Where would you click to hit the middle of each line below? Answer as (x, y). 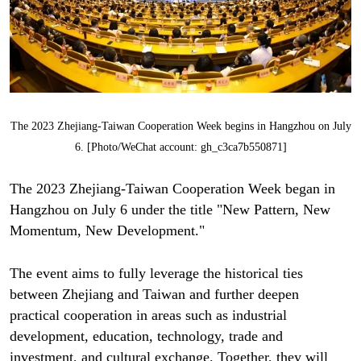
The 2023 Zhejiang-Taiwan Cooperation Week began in (172, 188)
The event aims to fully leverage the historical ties (156, 273)
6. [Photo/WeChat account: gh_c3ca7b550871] (180, 147)
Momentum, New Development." (107, 230)
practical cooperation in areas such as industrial (148, 315)
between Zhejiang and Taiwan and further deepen (154, 294)
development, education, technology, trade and (146, 336)
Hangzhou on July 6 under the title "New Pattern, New (170, 209)
